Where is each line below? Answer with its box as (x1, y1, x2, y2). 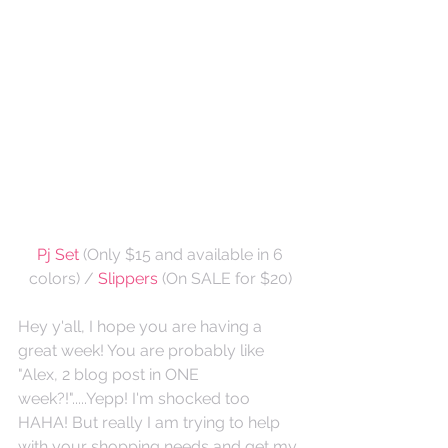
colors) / (28, 268, 98, 288)
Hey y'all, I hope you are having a (18, 316, 266, 336)
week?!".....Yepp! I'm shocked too (18, 388, 254, 408)
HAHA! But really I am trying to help (18, 412, 284, 432)
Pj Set (37, 244, 79, 264)
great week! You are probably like (18, 340, 268, 360)
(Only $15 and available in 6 (79, 244, 287, 264)
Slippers (97, 268, 158, 288)
